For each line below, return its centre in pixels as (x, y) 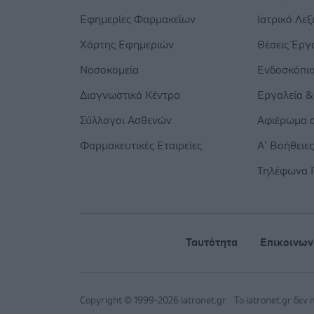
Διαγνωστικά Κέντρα (130, 95)
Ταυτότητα (211, 242)
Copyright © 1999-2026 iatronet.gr (154, 301)
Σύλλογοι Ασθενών (126, 120)
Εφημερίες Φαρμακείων (138, 19)
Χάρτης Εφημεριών (127, 45)
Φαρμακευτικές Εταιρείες (141, 145)
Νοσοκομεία (109, 70)
